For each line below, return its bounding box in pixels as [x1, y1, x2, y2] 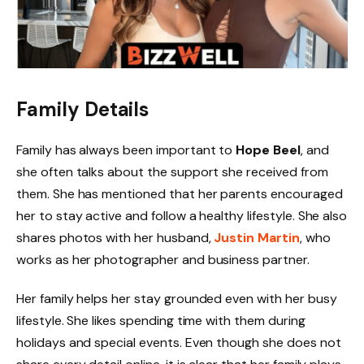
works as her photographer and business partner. [16, 250, 310, 268]
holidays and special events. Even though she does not [16, 333, 341, 351]
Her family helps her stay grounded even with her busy [16, 289, 337, 307]
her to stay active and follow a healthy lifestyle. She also [16, 206, 348, 224]
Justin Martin [214, 228, 300, 246]
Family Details [16, 96, 149, 122]
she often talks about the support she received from [16, 162, 328, 180]
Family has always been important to [16, 141, 236, 158]
